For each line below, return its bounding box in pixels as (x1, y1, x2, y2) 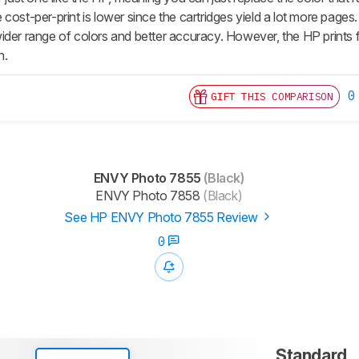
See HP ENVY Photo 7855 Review (64, 209, 261, 226)
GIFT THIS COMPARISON (211, 90, 333, 104)
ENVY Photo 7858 (95, 188, 200, 204)
